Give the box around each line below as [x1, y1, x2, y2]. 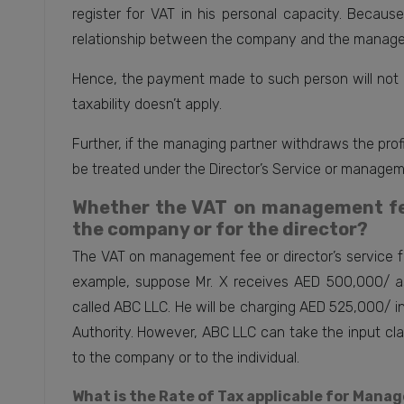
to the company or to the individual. [71, 349, 299, 367]
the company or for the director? [71, 218, 368, 241]
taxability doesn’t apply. [71, 96, 222, 114]
